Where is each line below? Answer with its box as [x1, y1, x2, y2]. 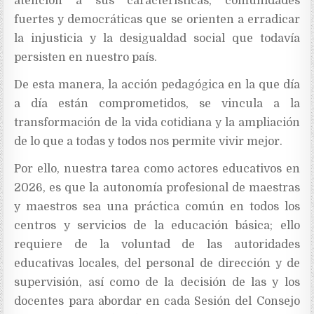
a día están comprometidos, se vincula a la [14, 97, 300, 111]
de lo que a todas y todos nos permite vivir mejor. [14, 135, 283, 149]
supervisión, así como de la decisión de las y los [14, 276, 300, 289]
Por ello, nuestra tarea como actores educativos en [14, 163, 300, 176]
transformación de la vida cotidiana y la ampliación [14, 116, 300, 130]
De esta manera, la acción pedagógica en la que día [14, 78, 300, 92]
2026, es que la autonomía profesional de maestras [14, 182, 300, 195]
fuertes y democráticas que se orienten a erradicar [14, 13, 300, 27]
